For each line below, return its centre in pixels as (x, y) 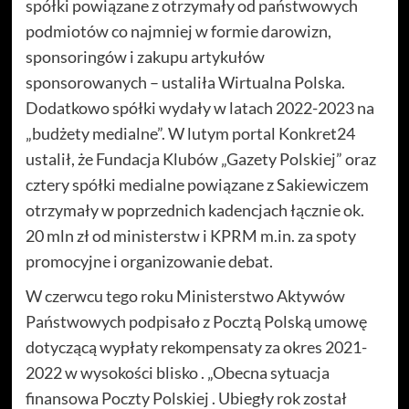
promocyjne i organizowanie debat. (149, 261)
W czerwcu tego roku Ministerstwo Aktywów (185, 296)
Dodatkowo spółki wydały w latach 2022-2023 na (199, 108)
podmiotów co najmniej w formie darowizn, (178, 31)
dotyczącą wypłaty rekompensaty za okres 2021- (196, 347)
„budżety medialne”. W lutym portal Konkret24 (190, 133)
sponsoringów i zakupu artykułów (145, 57)
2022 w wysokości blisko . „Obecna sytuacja (177, 372)
